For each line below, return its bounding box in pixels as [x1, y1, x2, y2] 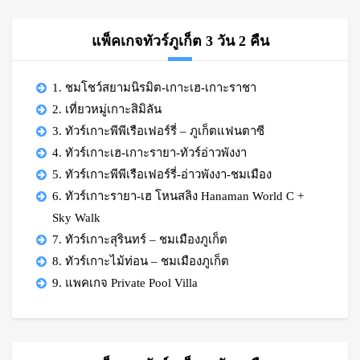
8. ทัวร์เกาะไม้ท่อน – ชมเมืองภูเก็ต [52, 255, 229, 268]
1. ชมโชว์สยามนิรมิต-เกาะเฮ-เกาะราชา [52, 81, 256, 94]
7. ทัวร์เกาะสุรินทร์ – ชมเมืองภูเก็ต [52, 233, 227, 246]
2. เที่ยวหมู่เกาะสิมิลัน [52, 103, 162, 116]
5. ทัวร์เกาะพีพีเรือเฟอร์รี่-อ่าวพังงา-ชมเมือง [52, 168, 272, 181]
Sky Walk [52, 211, 100, 224]
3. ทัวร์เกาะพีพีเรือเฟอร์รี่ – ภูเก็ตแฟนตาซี [52, 125, 264, 137]
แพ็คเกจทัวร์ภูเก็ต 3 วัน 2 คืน [91, 33, 269, 49]
